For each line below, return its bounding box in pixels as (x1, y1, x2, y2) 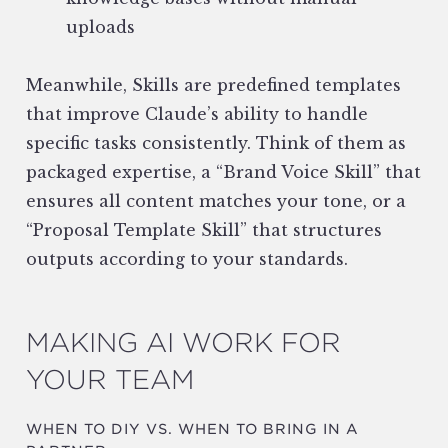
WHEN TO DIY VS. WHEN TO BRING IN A (26, 421, 359, 438)
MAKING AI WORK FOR (26, 326, 341, 359)
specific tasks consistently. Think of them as (26, 133, 406, 154)
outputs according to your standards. (26, 249, 348, 270)
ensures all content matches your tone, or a (26, 191, 406, 212)
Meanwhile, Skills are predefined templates (26, 75, 401, 96)
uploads (66, 17, 135, 38)
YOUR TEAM (26, 363, 194, 396)
